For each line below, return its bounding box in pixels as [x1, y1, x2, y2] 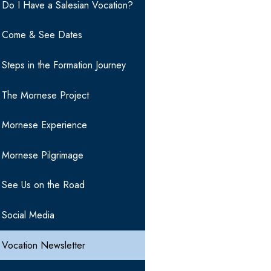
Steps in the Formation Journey [1, 58, 126, 73]
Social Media [1, 208, 54, 223]
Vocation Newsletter [1, 238, 85, 252]
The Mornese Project [1, 88, 89, 102]
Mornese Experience [1, 118, 87, 132]
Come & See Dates [1, 28, 82, 42]
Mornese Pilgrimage [1, 148, 83, 162]
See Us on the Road [1, 178, 85, 192]
